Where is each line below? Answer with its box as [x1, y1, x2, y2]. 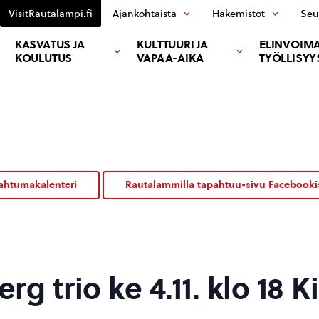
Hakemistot [212, 7, 265, 20]
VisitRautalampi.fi [9, 7, 93, 20]
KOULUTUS [14, 51, 73, 65]
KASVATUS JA [14, 38, 85, 51]
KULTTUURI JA [137, 38, 208, 51]
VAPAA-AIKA [137, 51, 204, 65]
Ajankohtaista [113, 7, 177, 20]
